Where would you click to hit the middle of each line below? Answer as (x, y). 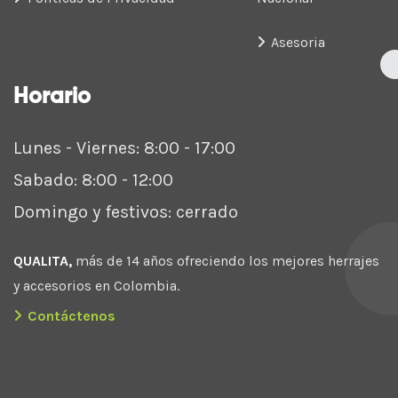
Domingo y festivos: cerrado (126, 211)
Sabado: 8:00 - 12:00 (93, 179)
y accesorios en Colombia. (96, 285)
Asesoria (298, 42)
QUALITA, (43, 260)
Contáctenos (72, 315)
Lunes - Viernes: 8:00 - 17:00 (124, 147)
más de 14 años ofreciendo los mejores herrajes (226, 260)
